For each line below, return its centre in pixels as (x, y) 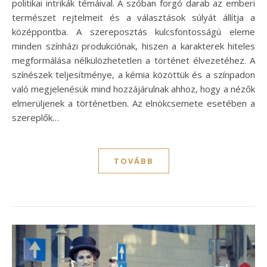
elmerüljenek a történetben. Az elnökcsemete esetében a (133, 103)
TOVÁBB (133, 161)
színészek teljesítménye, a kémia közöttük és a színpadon (133, 74)
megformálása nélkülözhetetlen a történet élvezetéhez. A (133, 60)
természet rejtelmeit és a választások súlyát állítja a (133, 17)
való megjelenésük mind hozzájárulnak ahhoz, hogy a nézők (133, 89)
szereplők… (35, 117)
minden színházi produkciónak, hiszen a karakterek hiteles (133, 46)
